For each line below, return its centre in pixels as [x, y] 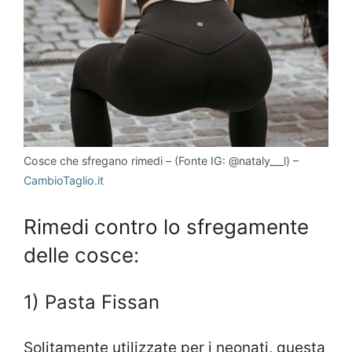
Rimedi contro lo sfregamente [166, 226]
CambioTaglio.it [64, 181]
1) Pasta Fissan [92, 302]
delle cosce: [81, 255]
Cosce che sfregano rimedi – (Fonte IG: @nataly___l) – [161, 161]
